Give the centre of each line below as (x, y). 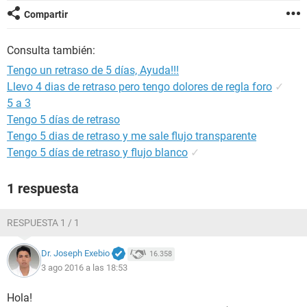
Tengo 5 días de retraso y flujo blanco (97, 152)
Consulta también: (51, 50)
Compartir (46, 14)
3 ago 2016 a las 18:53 (84, 267)
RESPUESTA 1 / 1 (43, 223)
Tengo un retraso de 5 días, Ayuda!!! (93, 70)
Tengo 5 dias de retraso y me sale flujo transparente (132, 136)
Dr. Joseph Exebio (75, 254)
